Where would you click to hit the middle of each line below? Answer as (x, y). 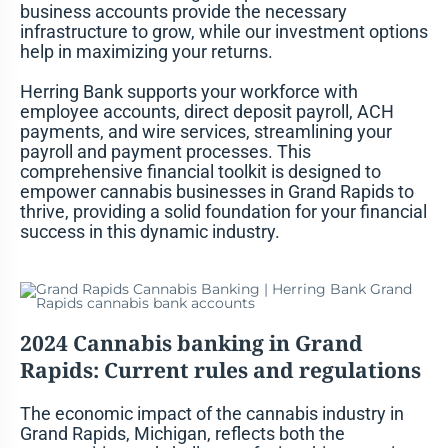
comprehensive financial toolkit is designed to (200, 171)
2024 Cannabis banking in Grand (191, 342)
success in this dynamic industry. (149, 231)
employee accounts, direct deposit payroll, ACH (206, 111)
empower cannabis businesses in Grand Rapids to (216, 191)
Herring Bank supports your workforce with (188, 91)
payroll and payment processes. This (165, 151)
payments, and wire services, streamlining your (205, 131)
